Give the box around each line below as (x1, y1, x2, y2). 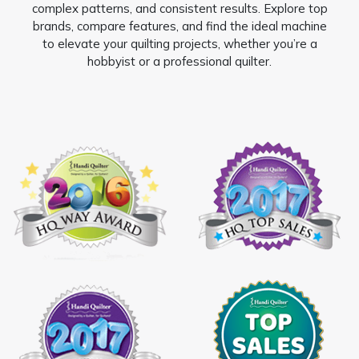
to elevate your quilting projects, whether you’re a (42, 35, 317, 51)
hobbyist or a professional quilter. (87, 53, 272, 69)
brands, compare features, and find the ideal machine (32, 18, 327, 34)
